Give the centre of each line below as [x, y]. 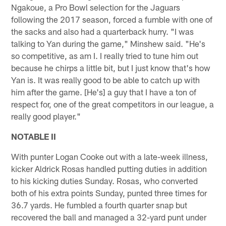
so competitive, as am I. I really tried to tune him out [105, 55]
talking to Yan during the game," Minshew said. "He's [108, 43]
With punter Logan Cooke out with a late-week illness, [110, 156]
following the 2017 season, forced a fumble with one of [112, 19]
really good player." [46, 116]
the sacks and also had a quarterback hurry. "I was [103, 31]
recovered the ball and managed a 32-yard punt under [109, 217]
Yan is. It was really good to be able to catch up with [106, 79]
